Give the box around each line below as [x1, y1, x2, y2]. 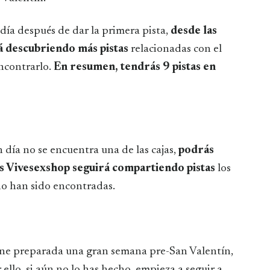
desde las [171, 25, 217, 37]
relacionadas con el [131, 43, 222, 55]
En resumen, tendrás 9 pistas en [54, 61, 216, 73]
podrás [178, 144, 214, 156]
